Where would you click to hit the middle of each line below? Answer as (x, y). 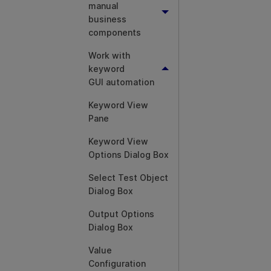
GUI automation (121, 82)
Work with (109, 55)
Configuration (117, 263)
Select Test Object (128, 178)
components (115, 32)
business (107, 19)
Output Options (121, 214)
